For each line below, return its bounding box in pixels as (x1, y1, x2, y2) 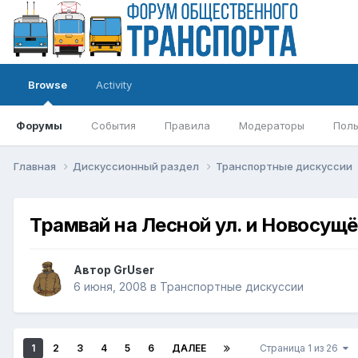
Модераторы (239, 119, 304, 132)
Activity (96, 78, 132, 91)
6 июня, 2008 (74, 280, 147, 294)
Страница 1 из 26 (260, 342, 343, 355)
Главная (14, 159, 58, 173)
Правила (165, 119, 210, 132)
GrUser (113, 263, 154, 277)
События (91, 119, 136, 132)
